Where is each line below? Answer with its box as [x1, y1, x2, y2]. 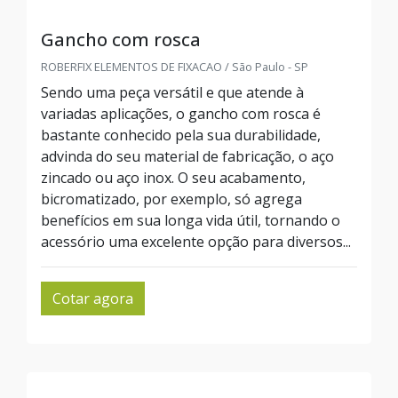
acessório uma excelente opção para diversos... [41, 232, 351, 251]
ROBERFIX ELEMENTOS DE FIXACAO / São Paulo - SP [41, 59, 308, 75]
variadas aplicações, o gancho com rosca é [41, 104, 321, 123]
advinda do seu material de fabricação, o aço [41, 147, 334, 166]
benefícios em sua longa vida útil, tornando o [41, 211, 340, 230]
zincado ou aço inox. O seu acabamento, [41, 168, 306, 187]
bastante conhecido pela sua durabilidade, [41, 125, 321, 145]
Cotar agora [52, 289, 133, 308]
